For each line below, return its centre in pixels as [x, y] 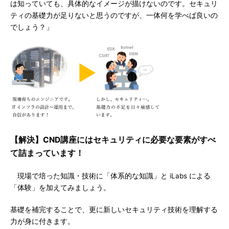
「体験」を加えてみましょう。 [60, 188]
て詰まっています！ [47, 153]
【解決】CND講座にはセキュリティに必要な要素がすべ [113, 140]
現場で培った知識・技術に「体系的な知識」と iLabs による [110, 176]
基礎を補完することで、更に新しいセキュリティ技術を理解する [114, 210]
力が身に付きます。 [42, 221]
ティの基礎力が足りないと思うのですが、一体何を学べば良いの [114, 15]
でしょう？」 [32, 27]
